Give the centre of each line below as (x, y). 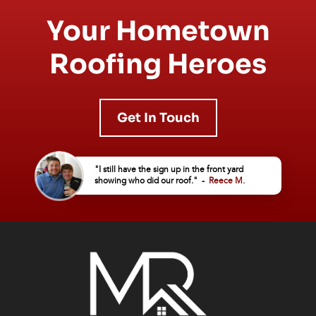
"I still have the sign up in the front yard (169, 169)
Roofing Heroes (158, 64)
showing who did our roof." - (152, 181)
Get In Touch (158, 117)
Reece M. (227, 181)
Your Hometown (158, 31)
